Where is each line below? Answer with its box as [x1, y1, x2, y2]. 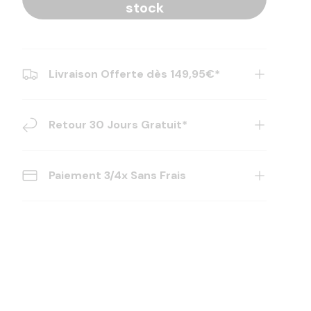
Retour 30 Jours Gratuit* [49, 117, 187, 133]
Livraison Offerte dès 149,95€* [49, 67, 220, 82]
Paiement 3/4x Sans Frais [49, 168, 186, 183]
